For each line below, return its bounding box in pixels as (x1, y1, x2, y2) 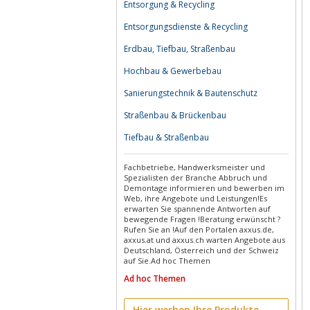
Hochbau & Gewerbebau (124, 65, 221, 77)
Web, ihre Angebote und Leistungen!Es (124, 193, 267, 203)
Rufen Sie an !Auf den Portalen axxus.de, (124, 224, 274, 235)
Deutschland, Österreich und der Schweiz (124, 245, 279, 255)
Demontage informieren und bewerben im (124, 183, 284, 193)
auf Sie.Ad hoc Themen (124, 255, 210, 266)
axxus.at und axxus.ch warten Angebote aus (124, 235, 285, 245)
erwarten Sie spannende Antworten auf (124, 203, 271, 214)
